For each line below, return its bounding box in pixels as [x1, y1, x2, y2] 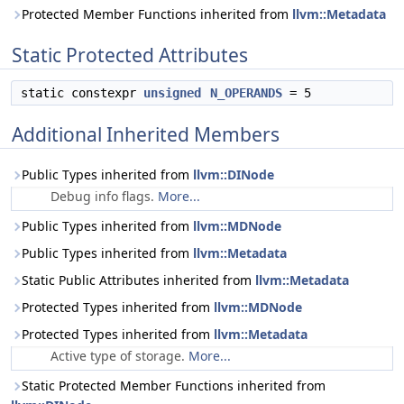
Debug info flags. [50, 188, 158, 205]
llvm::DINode [193, 166, 274, 183]
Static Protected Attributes [12, 42, 248, 68]
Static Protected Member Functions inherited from [22, 377, 326, 394]
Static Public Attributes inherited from [22, 271, 255, 289]
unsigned [143, 86, 201, 100]
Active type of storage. [50, 347, 188, 364]
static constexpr [21, 86, 143, 100]
